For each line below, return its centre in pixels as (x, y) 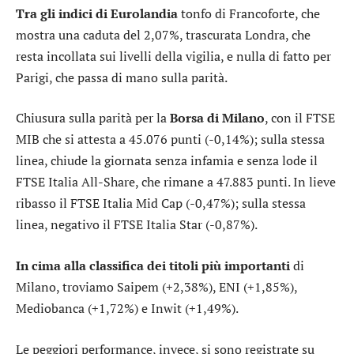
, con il (285, 118)
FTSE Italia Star (158, 225)
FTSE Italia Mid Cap (126, 203)
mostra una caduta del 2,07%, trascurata (130, 34)
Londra (265, 34)
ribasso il (43, 203)
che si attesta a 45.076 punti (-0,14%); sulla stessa (182, 139)
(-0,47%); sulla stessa (244, 203)
